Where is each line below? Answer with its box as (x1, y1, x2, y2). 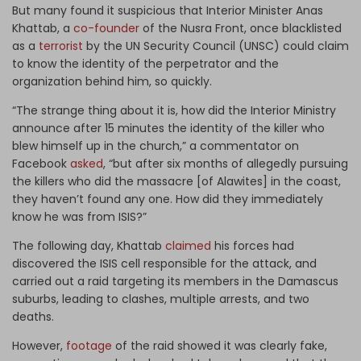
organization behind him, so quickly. (12, 73, 215, 90)
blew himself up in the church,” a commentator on (12, 138, 299, 155)
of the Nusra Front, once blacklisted (139, 20, 342, 37)
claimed (165, 238, 211, 255)
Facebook (12, 156, 70, 172)
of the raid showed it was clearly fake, (112, 338, 327, 355)
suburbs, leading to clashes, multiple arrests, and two (12, 291, 309, 308)
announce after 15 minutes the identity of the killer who (12, 120, 325, 137)
